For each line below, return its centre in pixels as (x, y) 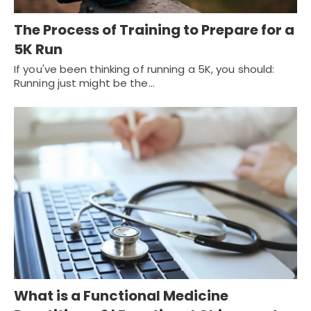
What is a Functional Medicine (121, 296)
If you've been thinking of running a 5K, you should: (144, 69)
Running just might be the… (84, 83)
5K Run (38, 49)
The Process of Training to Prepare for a (154, 30)
